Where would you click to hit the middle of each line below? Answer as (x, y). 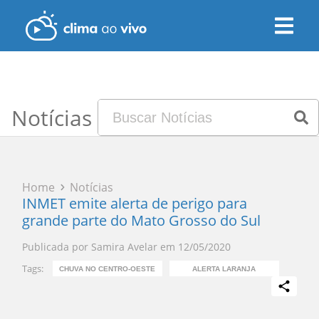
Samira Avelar (125, 247)
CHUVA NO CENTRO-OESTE (108, 268)
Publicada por (56, 247)
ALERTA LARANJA (224, 268)
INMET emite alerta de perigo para (135, 203)
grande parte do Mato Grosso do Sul (142, 220)
